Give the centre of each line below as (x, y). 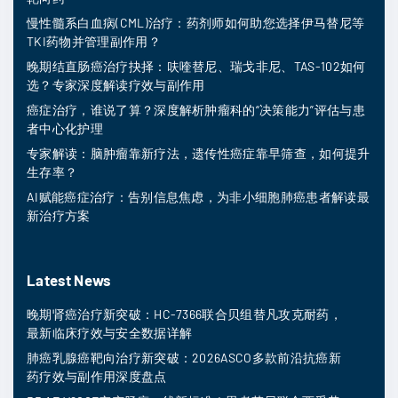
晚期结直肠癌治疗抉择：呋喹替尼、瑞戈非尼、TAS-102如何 (196, 67)
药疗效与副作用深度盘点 (97, 376)
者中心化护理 (65, 129)
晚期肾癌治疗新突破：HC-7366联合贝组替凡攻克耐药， (184, 314)
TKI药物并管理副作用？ (94, 42)
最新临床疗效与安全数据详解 (110, 333)
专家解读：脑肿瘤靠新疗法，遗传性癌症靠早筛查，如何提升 (199, 154)
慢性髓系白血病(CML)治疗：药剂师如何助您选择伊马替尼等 (196, 23)
